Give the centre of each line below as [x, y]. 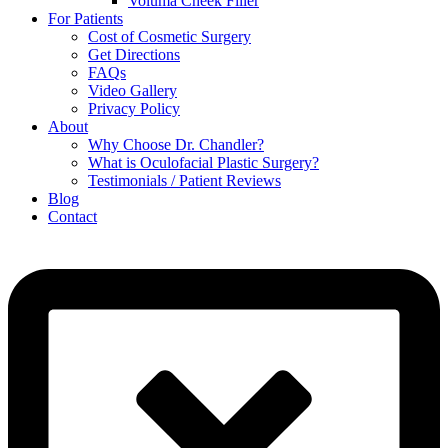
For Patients [85, 18]
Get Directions [134, 54]
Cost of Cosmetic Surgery [169, 36]
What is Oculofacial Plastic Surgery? [203, 162]
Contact [72, 216]
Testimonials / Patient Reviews [184, 180]
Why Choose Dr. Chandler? [176, 144]
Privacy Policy [134, 108]
